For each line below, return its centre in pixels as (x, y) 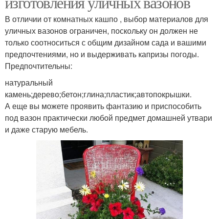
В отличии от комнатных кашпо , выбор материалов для (107, 19)
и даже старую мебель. (46, 130)
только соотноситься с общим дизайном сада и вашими (106, 43)
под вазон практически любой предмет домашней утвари (109, 118)
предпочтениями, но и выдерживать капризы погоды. (102, 54)
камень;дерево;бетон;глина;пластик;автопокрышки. (98, 94)
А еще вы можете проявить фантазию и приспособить (103, 106)
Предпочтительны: (39, 66)
